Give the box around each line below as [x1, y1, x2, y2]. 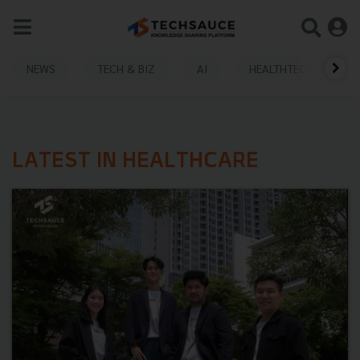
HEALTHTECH [249, 60, 313, 76]
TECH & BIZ [97, 60, 155, 76]
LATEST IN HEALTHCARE [12, 151, 259, 173]
